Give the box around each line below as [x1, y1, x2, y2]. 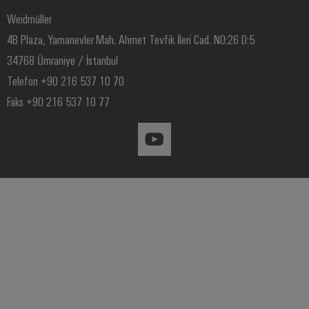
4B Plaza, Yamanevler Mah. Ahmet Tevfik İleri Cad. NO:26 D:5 [7, 32, 255, 48]
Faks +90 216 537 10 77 [7, 94, 110, 110]
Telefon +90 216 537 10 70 [7, 73, 124, 89]
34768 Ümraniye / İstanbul [7, 52, 118, 68]
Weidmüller [7, 11, 52, 27]
